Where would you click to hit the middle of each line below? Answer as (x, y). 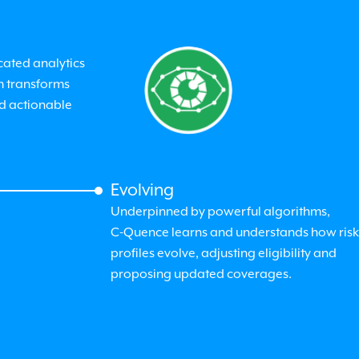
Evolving (142, 190)
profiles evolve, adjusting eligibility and (223, 253)
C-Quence (139, 232)
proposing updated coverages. (201, 274)
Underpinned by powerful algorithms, (220, 212)
